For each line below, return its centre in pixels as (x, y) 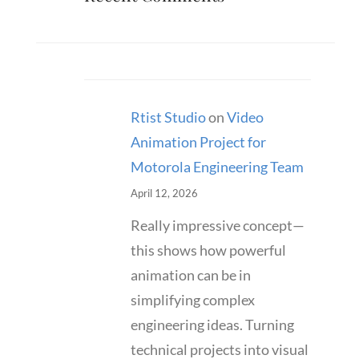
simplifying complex (193, 300)
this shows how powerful (209, 250)
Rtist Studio (169, 117)
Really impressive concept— (218, 226)
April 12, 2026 (165, 194)
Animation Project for (199, 142)
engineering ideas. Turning (213, 325)
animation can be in (191, 275)
